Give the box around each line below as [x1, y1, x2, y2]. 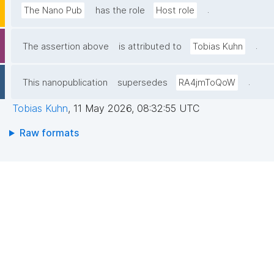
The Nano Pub [24, 5, 82, 17]
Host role [156, 5, 194, 17]
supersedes [117, 77, 168, 89]
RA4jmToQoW [179, 77, 235, 89]
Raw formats [19, 127, 79, 139]
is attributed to [119, 41, 182, 53]
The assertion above [23, 41, 109, 53]
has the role [95, 5, 145, 17]
